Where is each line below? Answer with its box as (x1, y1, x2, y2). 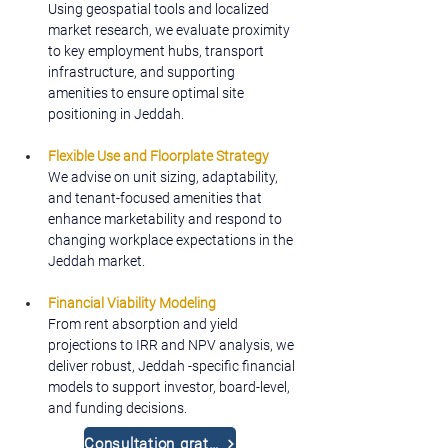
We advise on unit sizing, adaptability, (48, 169, 281, 185)
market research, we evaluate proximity (48, 22, 293, 38)
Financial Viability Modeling (48, 295, 216, 311)
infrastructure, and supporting (48, 64, 238, 80)
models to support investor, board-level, (48, 379, 293, 395)
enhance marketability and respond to (48, 211, 285, 227)
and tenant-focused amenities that (48, 190, 265, 206)
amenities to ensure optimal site (48, 85, 247, 101)
